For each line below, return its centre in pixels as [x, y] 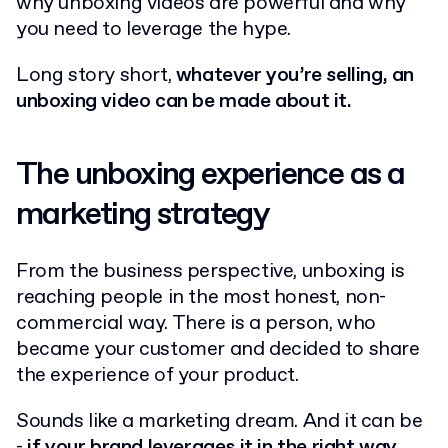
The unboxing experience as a [210, 175]
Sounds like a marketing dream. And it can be [219, 422]
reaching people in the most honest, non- [201, 298]
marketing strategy [143, 215]
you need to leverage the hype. [154, 30]
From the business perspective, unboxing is [210, 272]
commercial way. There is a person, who [196, 324]
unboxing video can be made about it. [184, 102]
